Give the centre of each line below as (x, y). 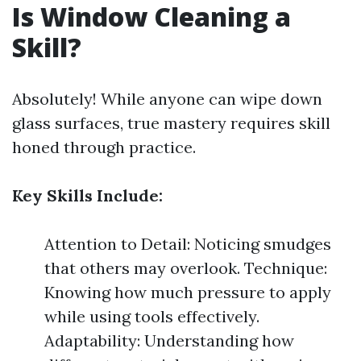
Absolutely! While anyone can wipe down (167, 99)
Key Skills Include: (87, 195)
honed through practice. (104, 147)
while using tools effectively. (152, 316)
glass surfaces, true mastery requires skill (171, 123)
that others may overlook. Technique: (186, 268)
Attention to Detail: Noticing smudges (188, 244)
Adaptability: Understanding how (169, 340)
